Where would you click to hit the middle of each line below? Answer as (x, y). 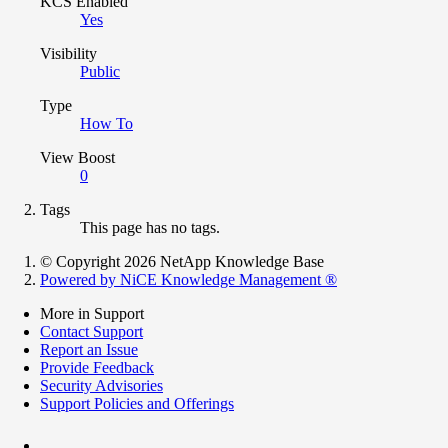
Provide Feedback (97, 367)
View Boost (77, 157)
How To (106, 123)
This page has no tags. (150, 227)
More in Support (92, 313)
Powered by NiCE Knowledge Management (182, 279)
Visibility (68, 53)
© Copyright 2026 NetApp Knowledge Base (182, 261)
